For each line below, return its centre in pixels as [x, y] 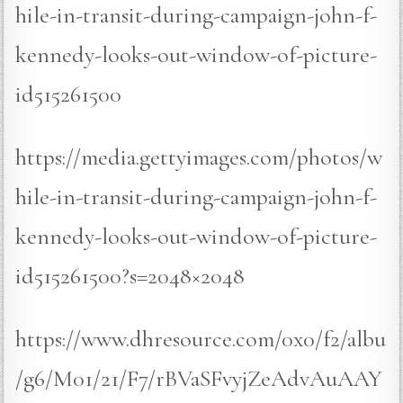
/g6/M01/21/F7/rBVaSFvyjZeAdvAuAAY [199, 379]
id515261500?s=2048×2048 [130, 276]
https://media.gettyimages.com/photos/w [199, 157]
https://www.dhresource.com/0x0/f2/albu [201, 339]
